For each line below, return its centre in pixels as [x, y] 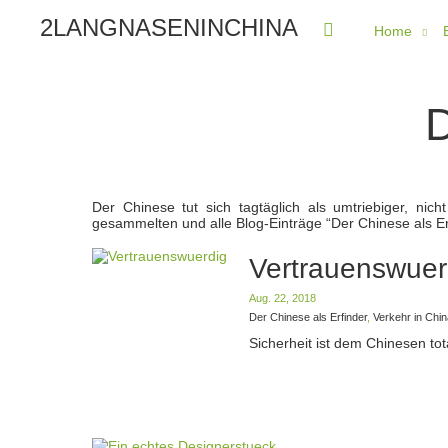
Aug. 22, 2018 [282, 297]
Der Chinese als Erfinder [308, 316]
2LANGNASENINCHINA [169, 27]
